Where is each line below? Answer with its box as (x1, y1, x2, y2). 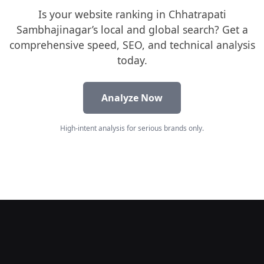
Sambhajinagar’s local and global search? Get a (16, 22, 248, 37)
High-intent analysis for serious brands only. (60, 123, 204, 133)
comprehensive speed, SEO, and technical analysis (9, 37, 255, 52)
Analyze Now (101, 91, 163, 104)
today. (117, 52, 147, 67)
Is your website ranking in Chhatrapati (38, 6, 226, 21)
